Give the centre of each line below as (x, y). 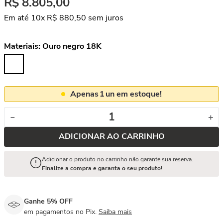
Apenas (84, 94)
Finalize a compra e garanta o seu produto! (102, 168)
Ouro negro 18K (72, 46)
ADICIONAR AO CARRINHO (111, 137)
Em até (17, 18)
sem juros (105, 18)
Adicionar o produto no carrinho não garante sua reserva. (117, 159)
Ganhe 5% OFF (48, 201)
